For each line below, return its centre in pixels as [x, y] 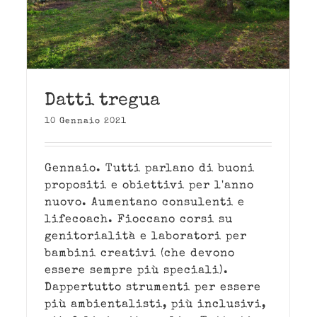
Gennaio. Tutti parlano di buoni [150, 169]
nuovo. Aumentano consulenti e [145, 203]
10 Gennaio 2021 [86, 122]
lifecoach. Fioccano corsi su [139, 220]
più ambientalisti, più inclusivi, [155, 305]
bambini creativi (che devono [140, 254]
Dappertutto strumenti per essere [153, 288]
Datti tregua [102, 101]
